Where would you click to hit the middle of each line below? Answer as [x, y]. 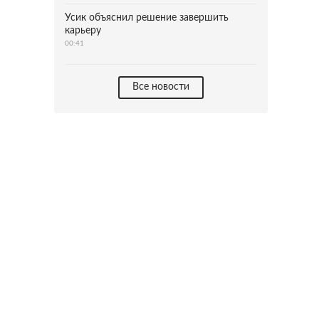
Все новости [161, 87]
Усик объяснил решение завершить [147, 18]
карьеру [83, 31]
